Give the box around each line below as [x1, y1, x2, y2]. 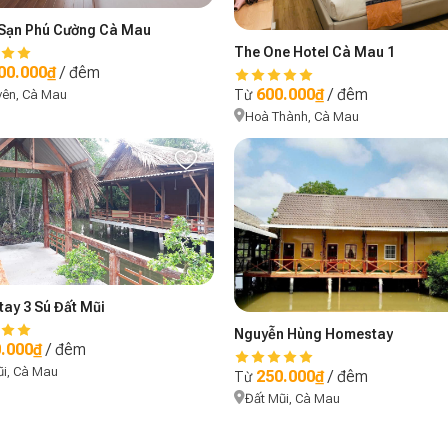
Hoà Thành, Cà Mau [245, 108, 359, 124]
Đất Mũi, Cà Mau [245, 390, 340, 406]
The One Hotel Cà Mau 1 [234, 43, 395, 60]
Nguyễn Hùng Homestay [234, 325, 393, 342]
